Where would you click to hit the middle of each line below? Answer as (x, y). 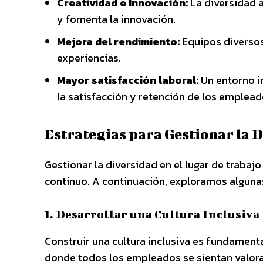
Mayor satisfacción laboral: (128, 80)
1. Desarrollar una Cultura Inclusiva (152, 214)
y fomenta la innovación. (116, 19)
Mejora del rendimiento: (118, 41)
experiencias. (89, 58)
